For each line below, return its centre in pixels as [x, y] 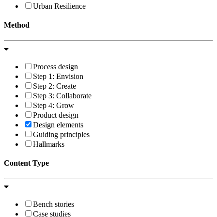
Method [17, 25]
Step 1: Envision [58, 76]
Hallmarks [49, 144]
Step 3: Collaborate [62, 95]
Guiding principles [61, 134]
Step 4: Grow [54, 105]
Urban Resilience [59, 6]
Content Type [26, 163]
